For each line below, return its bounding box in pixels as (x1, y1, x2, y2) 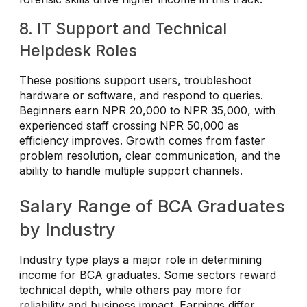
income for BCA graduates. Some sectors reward (19, 268, 276, 282)
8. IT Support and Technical (19, 19, 227, 39)
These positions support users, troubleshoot (19, 73, 251, 88)
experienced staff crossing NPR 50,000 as (19, 119, 239, 133)
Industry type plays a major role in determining (19, 253, 262, 267)
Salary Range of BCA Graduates (19, 196, 285, 217)
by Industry (19, 219, 116, 241)
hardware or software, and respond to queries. (19, 88, 263, 103)
